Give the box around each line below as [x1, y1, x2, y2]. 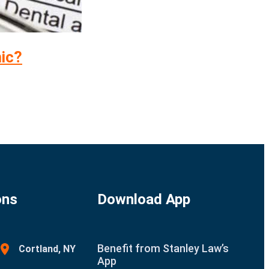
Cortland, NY [19, 243, 76, 255]
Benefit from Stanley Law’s [97, 241, 229, 255]
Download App [97, 190, 191, 208]
